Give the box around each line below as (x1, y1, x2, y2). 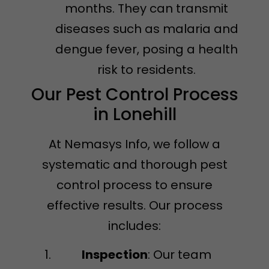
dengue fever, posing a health (55, 40, 238, 58)
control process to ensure (56, 176, 213, 193)
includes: (108, 217, 161, 234)
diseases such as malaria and (55, 20, 238, 37)
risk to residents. (97, 61, 196, 78)
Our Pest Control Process (31, 82, 238, 106)
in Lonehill (92, 102, 177, 126)
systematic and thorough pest (41, 156, 228, 173)
